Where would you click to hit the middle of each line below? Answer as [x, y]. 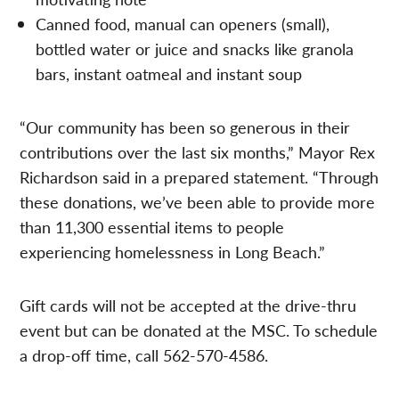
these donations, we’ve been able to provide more [198, 201]
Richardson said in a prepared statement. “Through [199, 176]
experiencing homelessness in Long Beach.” [173, 251]
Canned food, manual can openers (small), [183, 23]
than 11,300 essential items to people [152, 226]
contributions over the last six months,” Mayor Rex [198, 151]
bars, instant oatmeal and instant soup [169, 73]
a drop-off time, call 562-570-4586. [144, 354]
